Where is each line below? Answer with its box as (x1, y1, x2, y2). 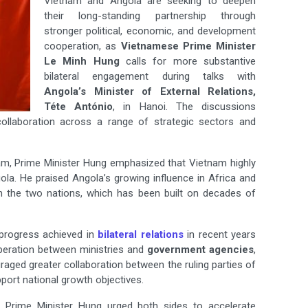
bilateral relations (98, 228, 184, 241)
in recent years (183, 228, 256, 241)
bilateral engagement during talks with (44, 70, 256, 83)
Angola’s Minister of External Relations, (44, 85, 256, 98)
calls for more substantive (119, 55, 256, 68)
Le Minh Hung (44, 55, 120, 68)
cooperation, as (44, 40, 121, 53)
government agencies (146, 243, 254, 256)
